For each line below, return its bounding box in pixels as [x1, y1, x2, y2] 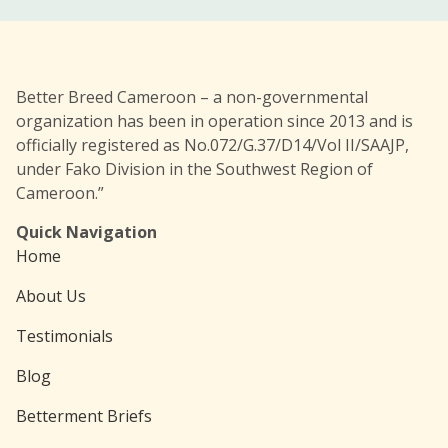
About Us [16, 284, 86, 307]
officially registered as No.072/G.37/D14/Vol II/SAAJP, [16, 134, 409, 157]
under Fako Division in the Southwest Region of [16, 158, 373, 181]
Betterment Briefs [16, 404, 152, 427]
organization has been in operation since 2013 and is [16, 110, 413, 133]
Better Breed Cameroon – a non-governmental [16, 86, 368, 109]
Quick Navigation [16, 220, 157, 243]
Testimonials [16, 324, 113, 347]
